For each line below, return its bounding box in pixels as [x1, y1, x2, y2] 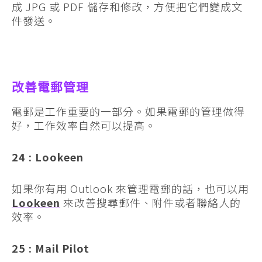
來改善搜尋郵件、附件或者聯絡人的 [60, 194, 241, 210]
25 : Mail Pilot [12, 240, 89, 256]
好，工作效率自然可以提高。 [12, 117, 156, 133]
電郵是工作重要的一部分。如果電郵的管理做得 [12, 103, 245, 119]
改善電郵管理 [12, 80, 89, 95]
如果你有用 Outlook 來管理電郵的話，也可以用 [12, 180, 249, 196]
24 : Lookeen [12, 149, 84, 164]
